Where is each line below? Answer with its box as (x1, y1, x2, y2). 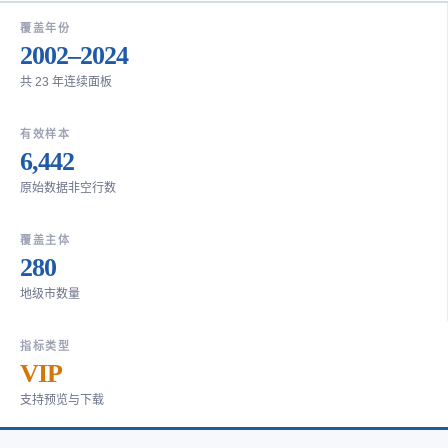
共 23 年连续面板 (20, 74, 112, 89)
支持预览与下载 (20, 392, 104, 407)
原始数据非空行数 (20, 180, 116, 195)
